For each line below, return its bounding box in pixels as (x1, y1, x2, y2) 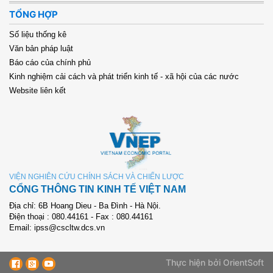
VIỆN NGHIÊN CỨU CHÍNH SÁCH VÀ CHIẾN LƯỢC (9, 172, 184, 182)
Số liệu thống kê (9, 30, 66, 40)
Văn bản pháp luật (9, 44, 73, 54)
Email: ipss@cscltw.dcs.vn (9, 223, 105, 233)
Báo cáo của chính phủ (9, 58, 91, 68)
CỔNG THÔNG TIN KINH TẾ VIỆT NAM (9, 184, 186, 195)
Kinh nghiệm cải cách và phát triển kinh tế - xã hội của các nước (9, 72, 239, 82)
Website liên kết (9, 86, 66, 96)
